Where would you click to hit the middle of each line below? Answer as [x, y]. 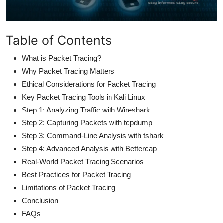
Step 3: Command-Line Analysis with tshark [93, 135]
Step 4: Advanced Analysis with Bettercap [89, 148]
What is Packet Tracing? [61, 58]
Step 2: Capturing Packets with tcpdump [87, 122]
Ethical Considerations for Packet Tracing [89, 84]
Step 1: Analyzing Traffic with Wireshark [86, 110]
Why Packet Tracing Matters [68, 71]
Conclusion [40, 200]
